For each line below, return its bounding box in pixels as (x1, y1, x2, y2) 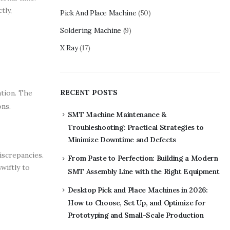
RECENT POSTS (60, 87, 118, 97)
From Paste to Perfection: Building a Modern (67, 154, 218, 163)
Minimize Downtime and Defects (68, 135, 176, 145)
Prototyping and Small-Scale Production (68, 210, 204, 220)
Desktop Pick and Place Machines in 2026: (67, 185, 208, 195)
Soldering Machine (60, 25, 122, 35)
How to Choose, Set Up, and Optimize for (68, 198, 206, 208)
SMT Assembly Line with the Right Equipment (68, 166, 220, 176)
